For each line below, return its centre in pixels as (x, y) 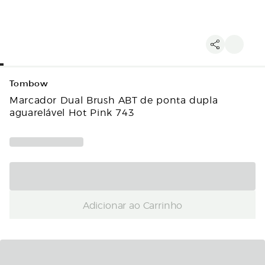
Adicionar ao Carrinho (132, 204)
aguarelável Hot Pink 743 (72, 112)
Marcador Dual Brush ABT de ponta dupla (114, 99)
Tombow (29, 84)
